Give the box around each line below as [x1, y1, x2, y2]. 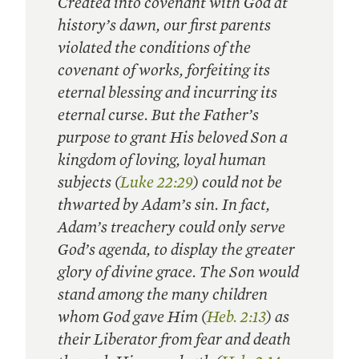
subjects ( [58, 172, 120, 192]
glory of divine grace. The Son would [58, 262, 299, 281]
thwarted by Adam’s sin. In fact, [58, 195, 270, 214]
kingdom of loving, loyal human [58, 150, 266, 169]
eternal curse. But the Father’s [58, 105, 259, 124]
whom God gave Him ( [58, 307, 207, 326]
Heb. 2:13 [207, 307, 266, 326]
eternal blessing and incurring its [58, 83, 277, 102]
